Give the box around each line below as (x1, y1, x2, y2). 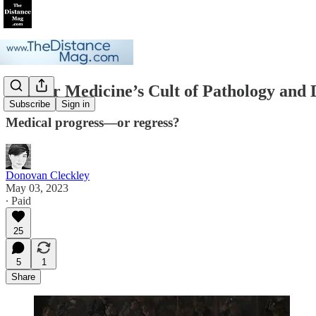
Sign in (61, 99, 90, 110)
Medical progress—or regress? (6, 114, 180, 130)
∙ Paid (6, 194, 31, 207)
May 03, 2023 (6, 181, 68, 194)
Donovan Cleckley (6, 169, 90, 181)
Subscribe (9, 99, 50, 110)
